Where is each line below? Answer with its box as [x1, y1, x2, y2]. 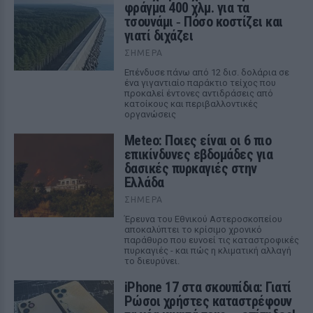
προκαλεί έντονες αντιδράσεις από [124, 88, 273, 99]
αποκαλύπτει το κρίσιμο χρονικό [124, 224, 262, 235]
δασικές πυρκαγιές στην [124, 160, 257, 177]
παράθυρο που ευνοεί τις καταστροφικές [124, 235, 299, 245]
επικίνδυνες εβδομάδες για [124, 146, 273, 163]
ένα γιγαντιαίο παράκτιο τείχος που [124, 78, 276, 88]
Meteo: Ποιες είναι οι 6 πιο [124, 132, 272, 149]
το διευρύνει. [124, 256, 180, 266]
